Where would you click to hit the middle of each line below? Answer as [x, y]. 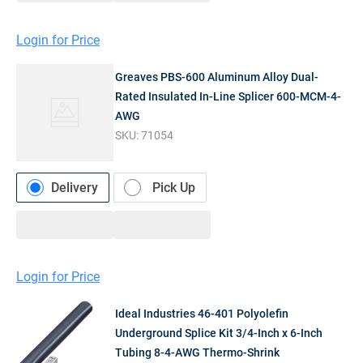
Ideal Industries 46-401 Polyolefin [202, 314]
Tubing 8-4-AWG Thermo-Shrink [198, 353]
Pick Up [174, 187]
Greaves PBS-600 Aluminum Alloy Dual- [217, 77]
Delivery [75, 187]
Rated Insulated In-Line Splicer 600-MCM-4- [228, 96]
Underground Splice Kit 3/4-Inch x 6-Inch [219, 333]
